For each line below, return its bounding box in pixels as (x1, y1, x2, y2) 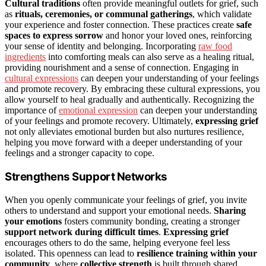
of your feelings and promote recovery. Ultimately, (5, 116, 195, 126)
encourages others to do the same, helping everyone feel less (5, 237, 230, 248)
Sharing (214, 205, 246, 216)
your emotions (5, 216, 62, 226)
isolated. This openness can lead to (5, 248, 137, 258)
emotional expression (59, 105, 138, 116)
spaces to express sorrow (5, 30, 103, 41)
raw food (198, 41, 232, 52)
